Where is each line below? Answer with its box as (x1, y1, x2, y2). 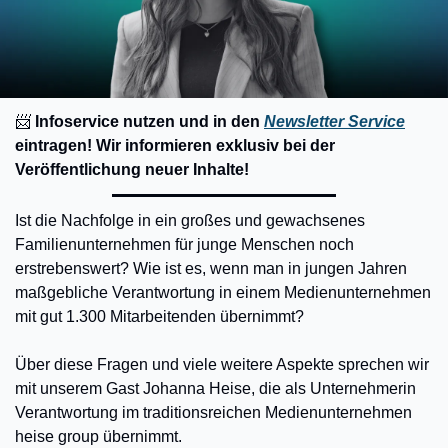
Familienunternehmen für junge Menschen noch (15, 236, 354, 254)
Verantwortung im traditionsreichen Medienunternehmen (15, 404, 412, 422)
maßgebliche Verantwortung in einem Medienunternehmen (15, 284, 431, 302)
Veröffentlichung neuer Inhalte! (15, 161, 249, 179)
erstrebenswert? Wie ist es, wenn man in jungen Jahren (15, 260, 407, 278)
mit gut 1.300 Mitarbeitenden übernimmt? (15, 308, 304, 326)
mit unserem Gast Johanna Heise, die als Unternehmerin (15, 380, 416, 398)
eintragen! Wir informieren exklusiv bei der (15, 137, 335, 155)
